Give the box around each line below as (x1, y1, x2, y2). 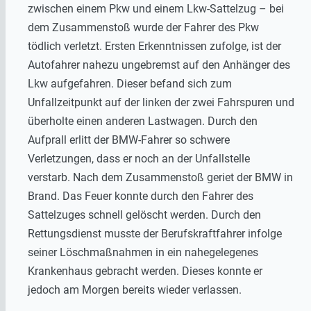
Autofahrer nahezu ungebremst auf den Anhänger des (28, 58, 290, 72)
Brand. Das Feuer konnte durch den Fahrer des (28, 189, 253, 203)
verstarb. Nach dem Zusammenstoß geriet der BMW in (28, 170, 293, 184)
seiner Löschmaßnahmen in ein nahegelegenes (28, 245, 258, 259)
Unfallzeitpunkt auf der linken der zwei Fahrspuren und (28, 95, 294, 109)
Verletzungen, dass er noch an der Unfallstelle (28, 151, 250, 165)
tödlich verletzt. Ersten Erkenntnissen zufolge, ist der (28, 39, 281, 53)
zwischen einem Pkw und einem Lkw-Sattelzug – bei (28, 1, 284, 15)
